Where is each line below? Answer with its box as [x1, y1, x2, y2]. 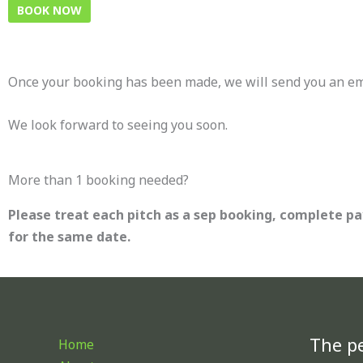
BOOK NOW [17, 2, 82, 19]
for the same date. [8, 228, 130, 246]
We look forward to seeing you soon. [8, 115, 228, 134]
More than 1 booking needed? [8, 171, 189, 190]
